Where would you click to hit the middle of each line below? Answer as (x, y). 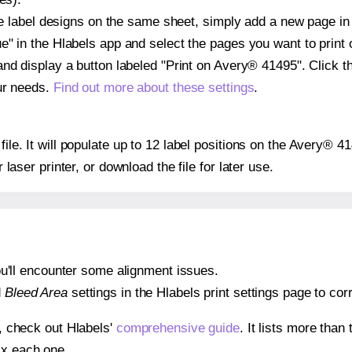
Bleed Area (36, 293)
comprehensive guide (178, 328)
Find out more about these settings (154, 87)
